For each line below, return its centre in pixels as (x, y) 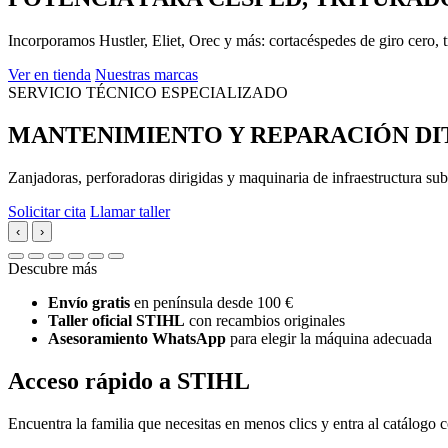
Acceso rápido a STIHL (129, 380)
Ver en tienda (49, 74)
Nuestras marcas (146, 74)
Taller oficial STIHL (116, 320)
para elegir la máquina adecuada (329, 338)
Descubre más (52, 268)
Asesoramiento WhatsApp (137, 338)
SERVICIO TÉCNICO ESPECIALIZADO (148, 92)
